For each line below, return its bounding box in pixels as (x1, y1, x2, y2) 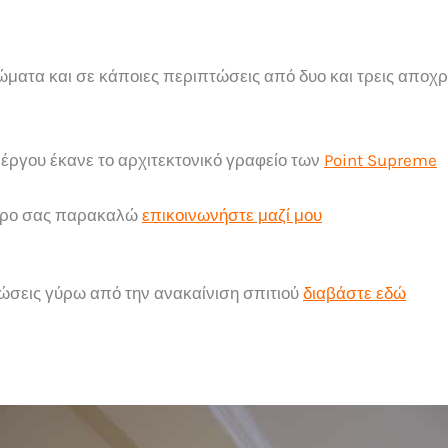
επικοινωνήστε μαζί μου (142, 204, 322, 225)
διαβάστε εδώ (303, 282, 406, 303)
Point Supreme (324, 149, 437, 170)
